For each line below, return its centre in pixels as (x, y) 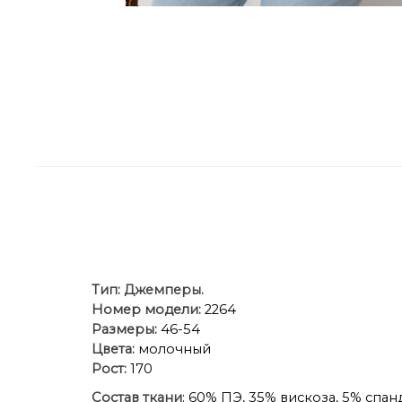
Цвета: (115, 349)
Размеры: (124, 329)
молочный (175, 349)
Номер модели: (146, 309)
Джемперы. (164, 289)
